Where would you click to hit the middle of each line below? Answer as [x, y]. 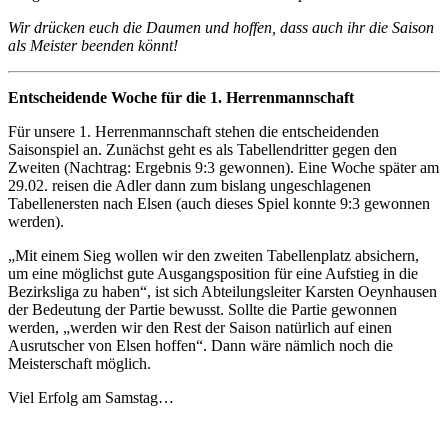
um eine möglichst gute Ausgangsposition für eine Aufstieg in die [213, 273]
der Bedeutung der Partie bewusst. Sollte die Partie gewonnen [202, 309]
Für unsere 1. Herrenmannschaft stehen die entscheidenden [193, 131]
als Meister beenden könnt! [93, 45]
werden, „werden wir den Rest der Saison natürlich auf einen [200, 327]
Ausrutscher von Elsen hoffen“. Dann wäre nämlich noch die [200, 345]
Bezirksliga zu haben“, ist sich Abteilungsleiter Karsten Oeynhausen [222, 291]
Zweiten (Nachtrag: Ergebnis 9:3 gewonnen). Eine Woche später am [223, 167]
